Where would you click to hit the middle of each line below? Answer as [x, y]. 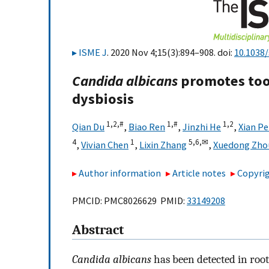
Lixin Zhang [163, 145]
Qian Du [88, 127]
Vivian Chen [105, 145]
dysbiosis [103, 99]
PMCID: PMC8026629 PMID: [129, 201]
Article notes [199, 173]
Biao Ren [147, 127]
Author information [120, 173]
